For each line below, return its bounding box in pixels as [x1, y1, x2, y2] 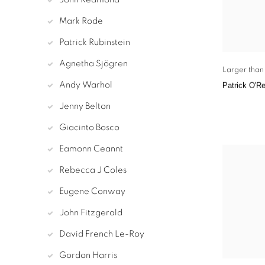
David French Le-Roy [59, 230, 144, 239]
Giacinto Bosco [59, 123, 119, 132]
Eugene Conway [59, 187, 125, 196]
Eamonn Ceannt [59, 144, 123, 154]
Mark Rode [59, 17, 103, 26]
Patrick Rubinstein [59, 38, 130, 47]
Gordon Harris [59, 251, 117, 260]
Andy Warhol [59, 80, 112, 90]
